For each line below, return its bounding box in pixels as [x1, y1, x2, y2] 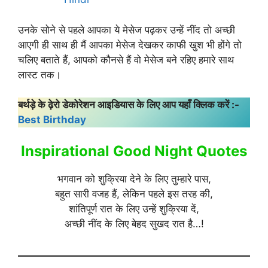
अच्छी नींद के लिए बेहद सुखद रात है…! [64, 217, 204, 230]
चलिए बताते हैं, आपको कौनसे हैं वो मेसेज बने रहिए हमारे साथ [18, 53, 234, 66]
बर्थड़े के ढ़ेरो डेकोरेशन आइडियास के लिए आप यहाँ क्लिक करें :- [18, 99, 239, 111]
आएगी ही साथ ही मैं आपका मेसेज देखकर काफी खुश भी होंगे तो [18, 38, 242, 51]
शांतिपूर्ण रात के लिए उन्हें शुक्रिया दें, [69, 202, 199, 215]
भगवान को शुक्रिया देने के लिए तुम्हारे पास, [57, 172, 211, 185]
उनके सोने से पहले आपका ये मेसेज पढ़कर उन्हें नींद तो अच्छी [18, 23, 235, 36]
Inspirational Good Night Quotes [21, 142, 247, 160]
